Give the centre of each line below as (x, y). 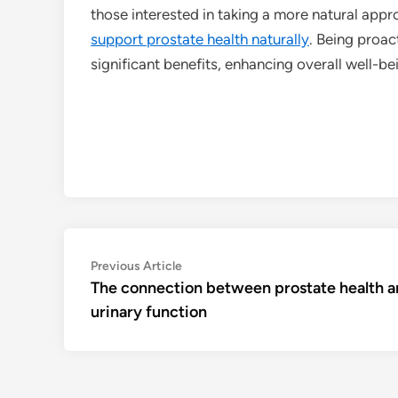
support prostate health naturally (200, 39)
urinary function (149, 311)
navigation (141, 295)
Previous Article (136, 266)
